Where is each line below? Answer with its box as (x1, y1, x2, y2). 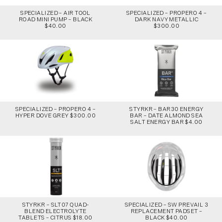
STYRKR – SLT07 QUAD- (22, 202, 89, 208)
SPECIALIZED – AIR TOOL (20, 10, 91, 16)
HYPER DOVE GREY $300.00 (15, 112, 96, 118)
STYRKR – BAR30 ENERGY (129, 106, 204, 112)
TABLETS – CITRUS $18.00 (18, 215, 93, 221)
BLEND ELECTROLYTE (24, 209, 87, 215)
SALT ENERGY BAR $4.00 (130, 119, 203, 125)
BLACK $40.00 (145, 215, 188, 221)
